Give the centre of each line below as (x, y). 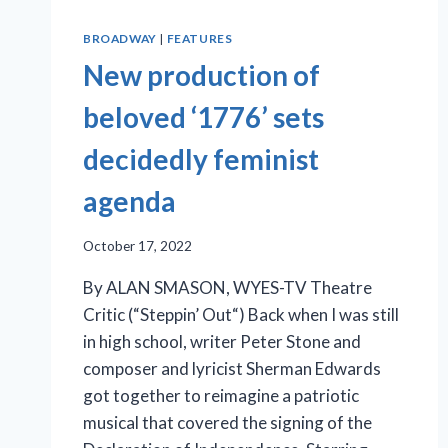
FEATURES (199, 39)
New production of (201, 75)
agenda (129, 201)
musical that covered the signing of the (227, 422)
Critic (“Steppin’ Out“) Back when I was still (241, 314)
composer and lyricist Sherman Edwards (232, 368)
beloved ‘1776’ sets (203, 117)
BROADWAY (120, 39)
